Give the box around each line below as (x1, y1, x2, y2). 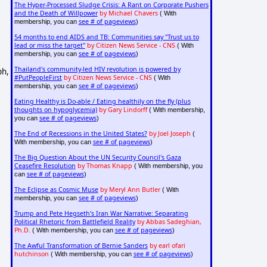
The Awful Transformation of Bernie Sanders (14, 241, 148, 250)
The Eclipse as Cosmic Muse (14, 185, 98, 194)
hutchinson (14, 250, 49, 259)
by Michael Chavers (99, 9, 158, 18)
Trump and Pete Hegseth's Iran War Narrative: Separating (14, 209, 188, 218)
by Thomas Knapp (77, 162, 132, 170)
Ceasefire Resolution (14, 162, 76, 170)
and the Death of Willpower (14, 9, 98, 18)
